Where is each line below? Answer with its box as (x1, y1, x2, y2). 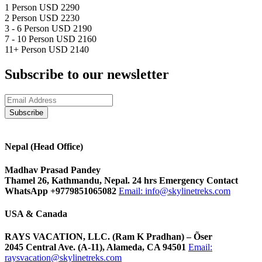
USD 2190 (51, 23, 92, 34)
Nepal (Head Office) (5, 142, 83, 152)
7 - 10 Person (5, 34, 54, 44)
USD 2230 (39, 13, 80, 23)
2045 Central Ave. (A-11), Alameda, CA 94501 (5, 242, 186, 253)
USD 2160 (56, 34, 96, 44)
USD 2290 (39, 2, 80, 13)
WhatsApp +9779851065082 (5, 185, 116, 196)
